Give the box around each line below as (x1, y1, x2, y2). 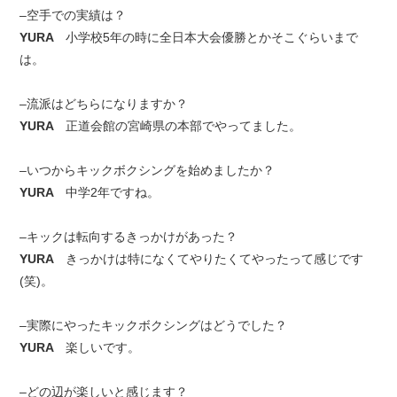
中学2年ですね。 (66, 185, 160, 199)
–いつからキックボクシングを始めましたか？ (19, 163, 276, 177)
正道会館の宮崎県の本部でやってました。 (66, 119, 302, 133)
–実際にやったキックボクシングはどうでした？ (19, 318, 288, 332)
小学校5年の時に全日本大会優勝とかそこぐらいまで (66, 30, 359, 44)
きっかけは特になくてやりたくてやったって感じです (66, 252, 364, 266)
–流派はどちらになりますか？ (19, 97, 189, 111)
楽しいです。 (66, 340, 141, 354)
